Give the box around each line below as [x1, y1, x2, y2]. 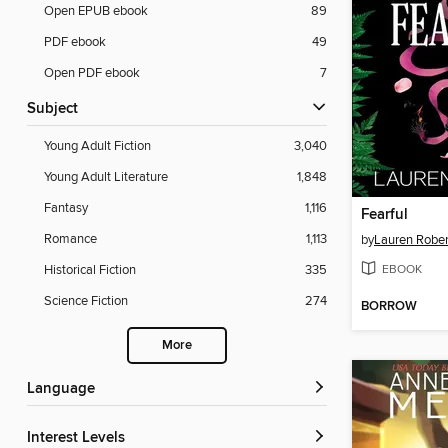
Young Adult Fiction [44, 138, 151, 155]
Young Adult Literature [44, 169, 168, 186]
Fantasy [44, 200, 88, 217]
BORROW [361, 298, 417, 316]
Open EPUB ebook [44, 3, 148, 20]
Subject [36, 100, 78, 119]
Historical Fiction [44, 262, 136, 279]
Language [35, 380, 95, 399]
